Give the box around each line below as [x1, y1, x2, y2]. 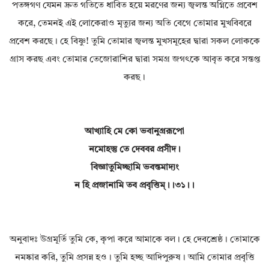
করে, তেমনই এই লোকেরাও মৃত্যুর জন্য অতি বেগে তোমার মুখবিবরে [17, 19, 252, 29]
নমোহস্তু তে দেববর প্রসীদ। [88, 145, 181, 155]
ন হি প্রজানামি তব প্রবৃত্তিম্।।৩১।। [74, 181, 195, 191]
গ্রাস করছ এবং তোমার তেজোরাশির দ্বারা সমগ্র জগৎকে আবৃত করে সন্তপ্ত [9, 55, 260, 65]
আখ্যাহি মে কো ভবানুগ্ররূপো [85, 127, 184, 137]
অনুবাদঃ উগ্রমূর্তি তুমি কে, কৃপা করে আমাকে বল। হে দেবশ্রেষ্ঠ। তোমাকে [9, 235, 260, 245]
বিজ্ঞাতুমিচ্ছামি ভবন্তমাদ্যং [90, 163, 179, 173]
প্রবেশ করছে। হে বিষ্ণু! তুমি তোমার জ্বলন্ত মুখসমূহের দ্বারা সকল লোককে [9, 37, 260, 47]
